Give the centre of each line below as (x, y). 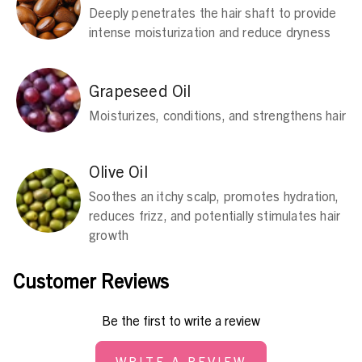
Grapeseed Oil (140, 90)
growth (109, 234)
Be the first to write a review (181, 320)
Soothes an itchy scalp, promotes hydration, (214, 195)
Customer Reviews (91, 280)
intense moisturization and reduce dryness (210, 31)
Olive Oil (118, 170)
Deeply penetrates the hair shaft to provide (213, 12)
